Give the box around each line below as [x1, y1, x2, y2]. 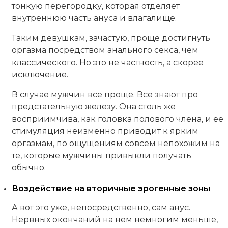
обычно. [11, 163, 46, 173]
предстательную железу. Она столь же [11, 102, 176, 112]
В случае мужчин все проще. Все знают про [11, 90, 198, 100]
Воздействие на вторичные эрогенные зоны [11, 184, 210, 194]
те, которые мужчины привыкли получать [11, 151, 191, 161]
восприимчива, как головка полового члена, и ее [11, 114, 223, 124]
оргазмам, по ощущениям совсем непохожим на [11, 138, 220, 149]
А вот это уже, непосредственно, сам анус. [11, 203, 190, 213]
